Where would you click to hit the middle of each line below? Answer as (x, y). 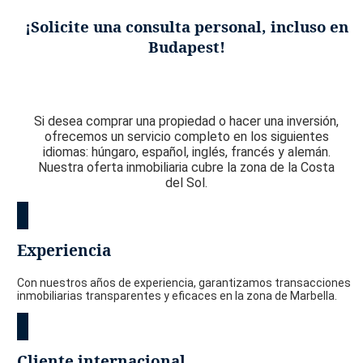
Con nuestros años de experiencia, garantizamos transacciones (184, 282)
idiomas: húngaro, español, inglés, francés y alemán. (186, 152)
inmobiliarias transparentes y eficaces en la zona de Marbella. (177, 295)
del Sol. (187, 182)
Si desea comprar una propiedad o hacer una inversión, (187, 121)
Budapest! (186, 47)
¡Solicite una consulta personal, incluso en (186, 27)
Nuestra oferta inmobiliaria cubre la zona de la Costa (187, 167)
